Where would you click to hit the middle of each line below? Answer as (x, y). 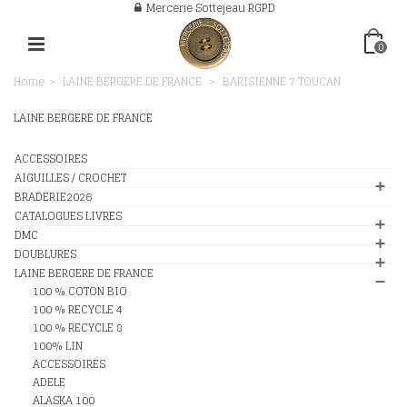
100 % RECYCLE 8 (78, 328)
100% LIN (58, 346)
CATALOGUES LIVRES (68, 216)
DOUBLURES (45, 254)
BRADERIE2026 (53, 197)
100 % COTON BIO (80, 291)
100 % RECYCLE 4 (78, 309)
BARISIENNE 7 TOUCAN (282, 81)
